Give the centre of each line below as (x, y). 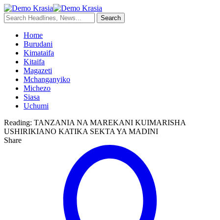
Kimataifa (39, 53)
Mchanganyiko (47, 79)
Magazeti (38, 70)
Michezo (37, 88)
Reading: (18, 123)
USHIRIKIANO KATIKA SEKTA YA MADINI (81, 131)
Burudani (38, 44)
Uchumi (36, 106)
